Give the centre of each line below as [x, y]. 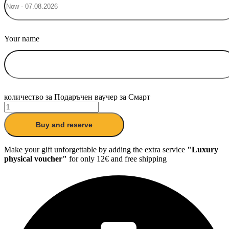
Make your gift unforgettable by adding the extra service [96, 149]
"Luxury [203, 149]
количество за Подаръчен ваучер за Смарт [77, 97]
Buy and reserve [64, 124]
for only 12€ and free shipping [117, 158]
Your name [22, 38]
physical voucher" [36, 158]
